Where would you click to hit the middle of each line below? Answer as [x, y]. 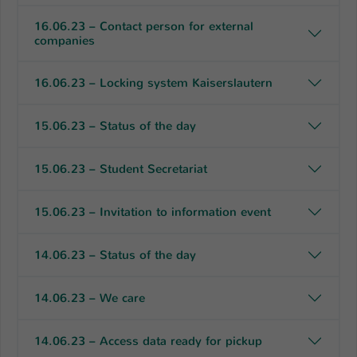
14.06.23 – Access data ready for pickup [148, 341]
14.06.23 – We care [90, 298]
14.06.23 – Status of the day [115, 255]
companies [65, 40]
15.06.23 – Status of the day [115, 126]
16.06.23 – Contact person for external [144, 26]
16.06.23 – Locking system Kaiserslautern [153, 82]
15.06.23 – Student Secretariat [121, 169]
